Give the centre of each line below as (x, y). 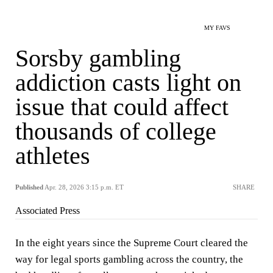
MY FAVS (217, 28)
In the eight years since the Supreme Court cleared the (132, 243)
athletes (53, 156)
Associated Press (48, 211)
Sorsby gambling (98, 58)
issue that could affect (122, 107)
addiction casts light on (128, 83)
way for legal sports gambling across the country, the (129, 259)
